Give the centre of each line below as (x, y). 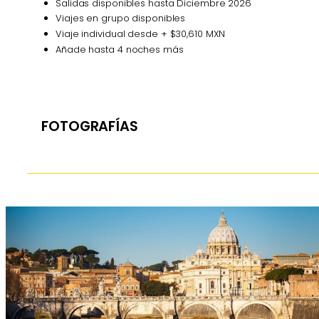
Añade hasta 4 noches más (120, 50)
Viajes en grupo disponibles (121, 19)
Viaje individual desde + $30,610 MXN (141, 34)
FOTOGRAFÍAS (90, 127)
